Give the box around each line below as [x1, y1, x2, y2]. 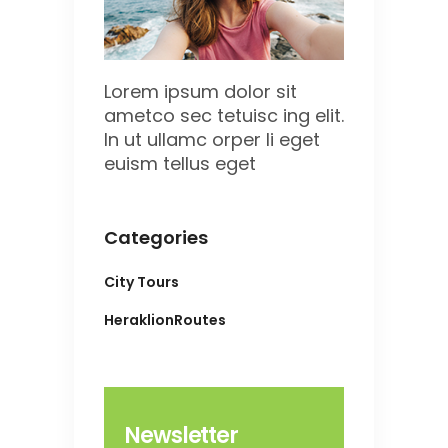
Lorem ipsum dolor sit [104, 79, 297, 105]
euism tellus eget [104, 151, 256, 177]
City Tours [104, 272, 179, 293]
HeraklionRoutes [104, 310, 226, 331]
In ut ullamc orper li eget [104, 127, 320, 153]
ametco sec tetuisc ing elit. [104, 103, 344, 129]
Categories [104, 225, 208, 251]
